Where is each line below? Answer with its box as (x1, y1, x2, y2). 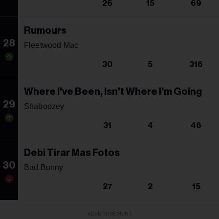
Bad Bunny (24, 163, 64, 172)
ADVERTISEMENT (87, 211, 132, 217)
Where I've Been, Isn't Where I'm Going (24, 87, 202, 97)
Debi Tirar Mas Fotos (24, 148, 120, 158)
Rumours (24, 25, 66, 36)
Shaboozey (24, 102, 65, 110)
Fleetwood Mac (24, 41, 79, 49)
